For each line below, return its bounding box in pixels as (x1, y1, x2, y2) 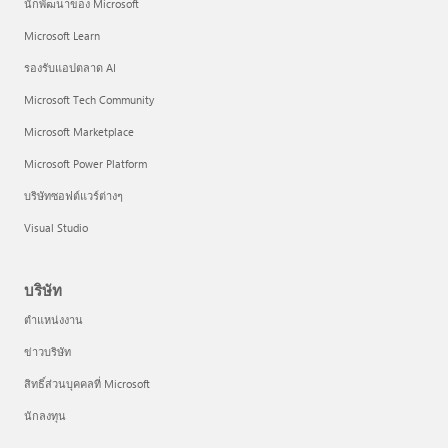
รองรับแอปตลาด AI (24, 60, 116, 76)
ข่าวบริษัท (24, 344, 71, 360)
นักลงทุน (24, 408, 66, 424)
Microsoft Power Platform (24, 156, 147, 172)
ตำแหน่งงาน (24, 312, 83, 328)
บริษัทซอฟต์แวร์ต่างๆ (24, 188, 123, 204)
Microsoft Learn (24, 28, 100, 44)
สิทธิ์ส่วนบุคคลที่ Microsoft (24, 376, 150, 392)
